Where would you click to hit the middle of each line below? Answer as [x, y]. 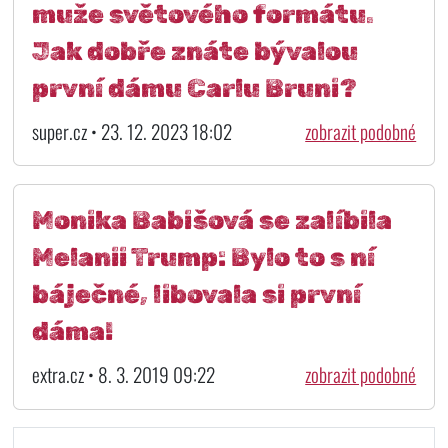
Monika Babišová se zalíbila [211, 220]
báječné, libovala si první [196, 294]
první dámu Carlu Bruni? [194, 87]
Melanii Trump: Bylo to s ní [203, 257]
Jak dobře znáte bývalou [194, 50]
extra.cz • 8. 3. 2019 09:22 [123, 375]
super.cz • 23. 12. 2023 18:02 [131, 131]
